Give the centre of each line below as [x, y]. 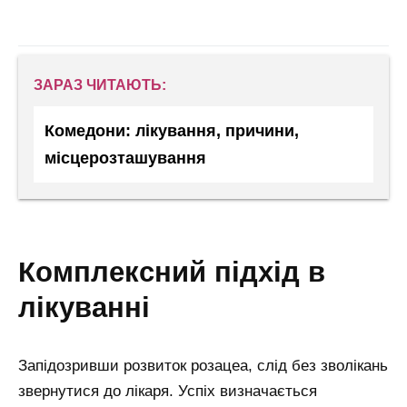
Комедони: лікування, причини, [172, 130]
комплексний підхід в [27, 272]
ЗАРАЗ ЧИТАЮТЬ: [100, 84]
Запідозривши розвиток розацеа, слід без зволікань [203, 366]
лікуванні [84, 308]
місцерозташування [125, 158]
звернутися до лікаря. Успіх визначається [168, 392]
